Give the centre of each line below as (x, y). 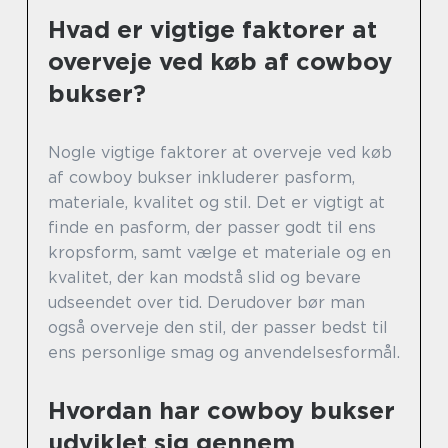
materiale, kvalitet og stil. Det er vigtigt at (216, 202)
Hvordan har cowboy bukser (221, 410)
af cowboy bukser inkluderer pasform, (201, 177)
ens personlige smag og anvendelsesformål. (224, 352)
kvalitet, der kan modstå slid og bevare (204, 277)
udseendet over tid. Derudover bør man (206, 302)
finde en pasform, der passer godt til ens (212, 227)
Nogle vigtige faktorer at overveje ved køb (220, 152)
